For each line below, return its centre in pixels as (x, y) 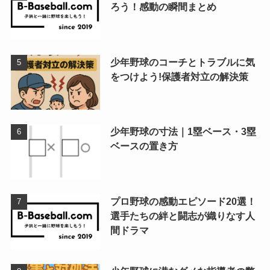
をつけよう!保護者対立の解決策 (179, 76)
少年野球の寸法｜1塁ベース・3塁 (183, 132)
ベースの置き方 (144, 146)
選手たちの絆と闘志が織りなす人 (182, 216)
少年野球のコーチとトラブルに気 (182, 62)
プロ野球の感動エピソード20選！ (183, 202)
